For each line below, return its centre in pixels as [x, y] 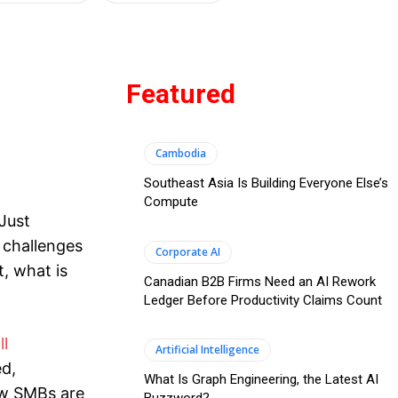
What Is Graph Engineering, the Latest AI [261, 380]
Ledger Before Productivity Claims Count [263, 300]
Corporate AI [188, 251]
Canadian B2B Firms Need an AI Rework [260, 281]
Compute [171, 202]
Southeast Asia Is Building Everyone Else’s [266, 183]
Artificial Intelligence [207, 350]
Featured [181, 94]
